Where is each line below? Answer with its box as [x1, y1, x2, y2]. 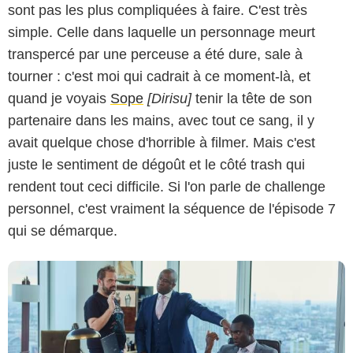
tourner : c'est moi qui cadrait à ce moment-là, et [8, 69, 310, 85]
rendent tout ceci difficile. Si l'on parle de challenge [8, 179, 325, 195]
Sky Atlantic [152, 128, 201, 139]
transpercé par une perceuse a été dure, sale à [8, 46, 303, 63]
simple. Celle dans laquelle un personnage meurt [8, 24, 315, 41]
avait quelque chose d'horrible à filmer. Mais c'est [8, 135, 315, 151]
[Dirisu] [147, 91, 191, 107]
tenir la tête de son [191, 91, 312, 107]
